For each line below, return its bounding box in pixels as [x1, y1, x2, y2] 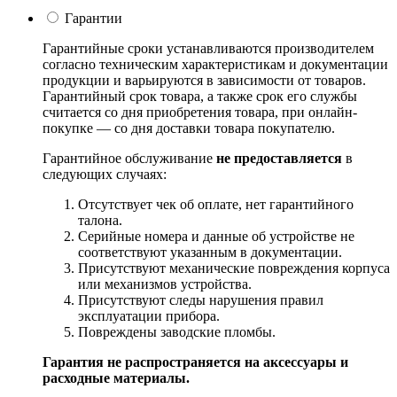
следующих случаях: [43, 166, 167, 182]
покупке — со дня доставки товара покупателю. [43, 120, 335, 136]
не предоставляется [216, 150, 342, 166]
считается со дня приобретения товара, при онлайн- [43, 104, 357, 120]
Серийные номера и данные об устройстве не [78, 228, 354, 244]
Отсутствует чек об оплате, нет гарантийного [78, 196, 354, 212]
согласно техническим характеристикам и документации [43, 56, 388, 72]
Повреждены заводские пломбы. [78, 323, 276, 339]
